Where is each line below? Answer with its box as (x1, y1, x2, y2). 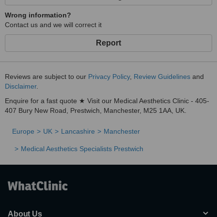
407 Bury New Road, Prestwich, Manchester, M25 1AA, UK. (5, 107, 186, 114)
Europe (12, 127, 34, 135)
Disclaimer (5, 82, 36, 90)
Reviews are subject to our (5, 73, 88, 80)
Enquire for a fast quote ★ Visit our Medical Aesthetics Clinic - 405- (5, 97, 209, 105)
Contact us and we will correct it (5, 21, 102, 29)
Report (96, 39, 121, 47)
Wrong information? (5, 11, 71, 19)
